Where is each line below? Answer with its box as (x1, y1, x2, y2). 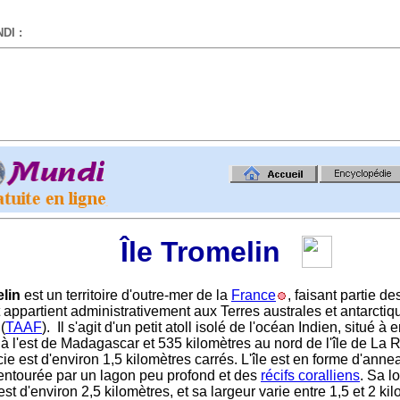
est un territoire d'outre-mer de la (21, 287, 231, 303)
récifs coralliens (261, 368, 360, 383)
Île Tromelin (120, 236, 280, 268)
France (231, 287, 276, 303)
